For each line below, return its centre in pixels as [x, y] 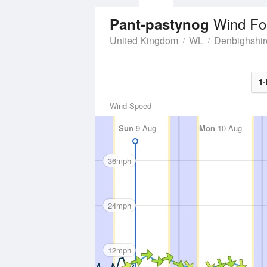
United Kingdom [144, 40]
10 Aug [229, 128]
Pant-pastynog [162, 24]
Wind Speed [131, 106]
